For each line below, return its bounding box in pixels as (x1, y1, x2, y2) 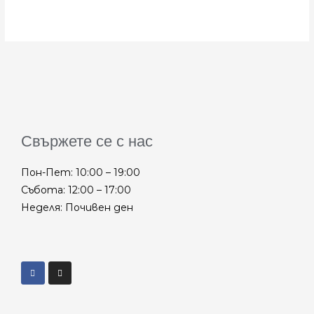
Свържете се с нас (21, 130, 153, 153)
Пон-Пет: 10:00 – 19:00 (21, 165, 140, 179)
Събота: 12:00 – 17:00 (21, 183, 131, 196)
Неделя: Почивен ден (21, 200, 133, 214)
